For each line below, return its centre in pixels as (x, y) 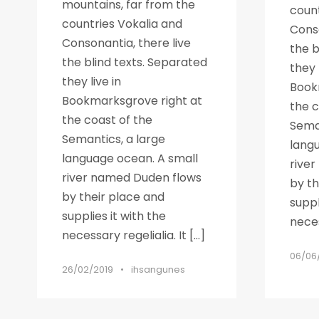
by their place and (113, 197)
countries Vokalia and (122, 23)
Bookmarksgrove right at (132, 100)
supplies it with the (114, 216)
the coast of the (107, 120)
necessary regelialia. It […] (134, 235)
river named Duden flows (132, 177)
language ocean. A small (130, 158)
